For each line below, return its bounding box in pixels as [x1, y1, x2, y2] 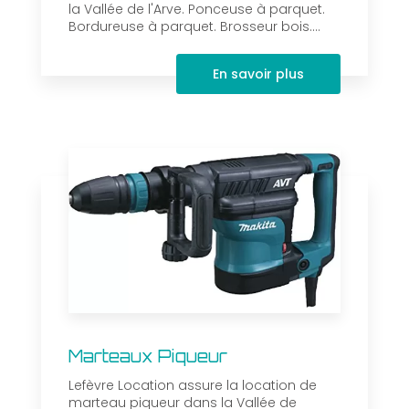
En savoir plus [213, 65, 304, 84]
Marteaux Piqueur [68, 346, 227, 367]
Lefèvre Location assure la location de [68, 376, 317, 395]
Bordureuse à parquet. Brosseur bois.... [68, 17, 320, 37]
